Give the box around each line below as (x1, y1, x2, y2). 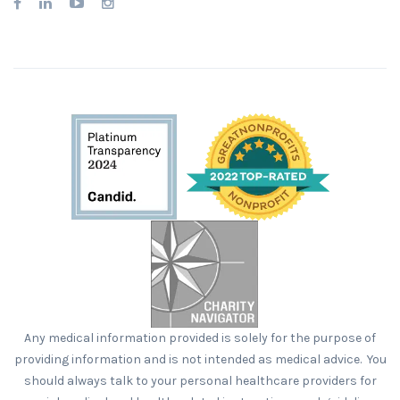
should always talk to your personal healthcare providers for (23, 373, 377, 389)
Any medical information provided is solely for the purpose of (24, 330, 376, 346)
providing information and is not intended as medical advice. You (13, 352, 387, 368)
